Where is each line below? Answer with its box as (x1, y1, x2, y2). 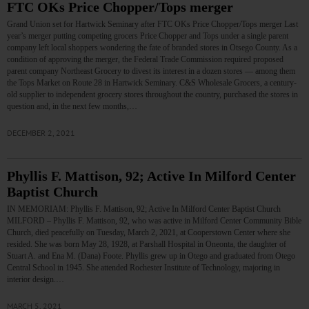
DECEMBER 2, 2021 (7, 128, 75, 139)
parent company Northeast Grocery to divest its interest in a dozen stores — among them (7, 66, 295, 77)
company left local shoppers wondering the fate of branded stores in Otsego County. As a (7, 43, 297, 53)
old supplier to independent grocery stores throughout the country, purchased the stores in (7, 90, 298, 100)
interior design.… (7, 275, 64, 285)
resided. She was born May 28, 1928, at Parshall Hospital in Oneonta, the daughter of (7, 239, 286, 250)
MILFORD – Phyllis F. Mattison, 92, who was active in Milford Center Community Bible (7, 216, 301, 226)
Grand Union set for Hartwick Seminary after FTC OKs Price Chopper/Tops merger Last (7, 19, 298, 30)
